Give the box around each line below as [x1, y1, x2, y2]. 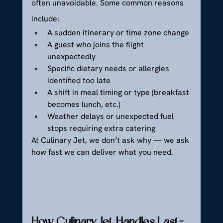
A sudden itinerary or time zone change [47, 27, 189, 38]
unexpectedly [47, 51, 96, 62]
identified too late [47, 75, 111, 86]
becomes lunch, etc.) [47, 99, 120, 110]
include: [31, 13, 59, 24]
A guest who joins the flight [47, 39, 146, 50]
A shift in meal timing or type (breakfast [47, 87, 191, 98]
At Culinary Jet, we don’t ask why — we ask [31, 134, 191, 145]
